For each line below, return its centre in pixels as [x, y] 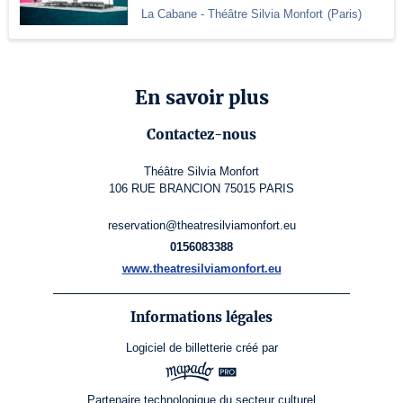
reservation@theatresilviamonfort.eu [201, 226]
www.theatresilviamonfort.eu [201, 269]
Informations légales [201, 318]
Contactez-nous [201, 135]
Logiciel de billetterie [179, 348]
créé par [256, 348]
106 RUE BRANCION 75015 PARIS [201, 189]
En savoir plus [201, 98]
